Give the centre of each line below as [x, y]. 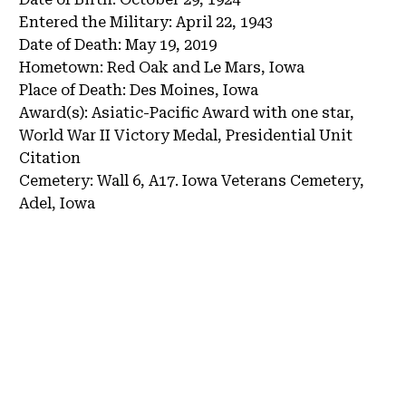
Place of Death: [74, 91]
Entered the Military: [97, 23]
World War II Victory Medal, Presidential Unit [186, 136]
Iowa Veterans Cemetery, [273, 181]
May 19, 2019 [171, 45]
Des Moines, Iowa [194, 91]
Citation [50, 159]
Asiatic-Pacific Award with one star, [223, 113]
